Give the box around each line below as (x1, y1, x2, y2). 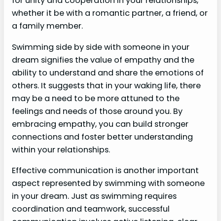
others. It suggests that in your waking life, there (12, 79, 201, 91)
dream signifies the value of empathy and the (12, 54, 194, 66)
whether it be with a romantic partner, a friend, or (12, 7, 208, 19)
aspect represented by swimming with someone (12, 177, 205, 189)
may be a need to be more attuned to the (12, 92, 180, 104)
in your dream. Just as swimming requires (12, 190, 177, 202)
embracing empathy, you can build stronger (12, 118, 188, 130)
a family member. (12, 20, 83, 32)
